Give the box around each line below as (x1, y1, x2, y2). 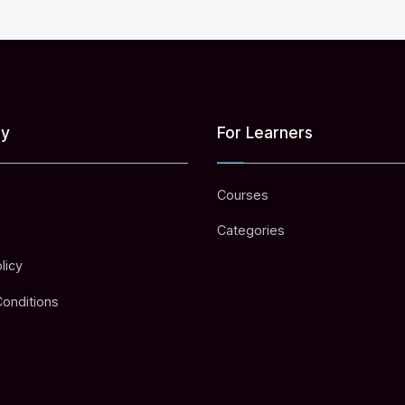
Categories (217, 222, 285, 239)
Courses (217, 186, 268, 202)
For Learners (217, 123, 313, 143)
